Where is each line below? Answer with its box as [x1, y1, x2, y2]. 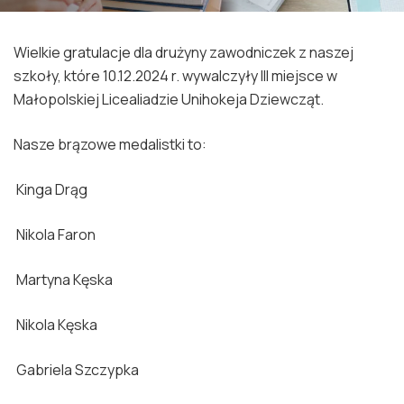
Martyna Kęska [14, 269, 113, 289]
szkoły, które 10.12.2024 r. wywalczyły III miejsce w [14, 65, 337, 86]
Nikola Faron [14, 224, 96, 244]
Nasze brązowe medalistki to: [14, 133, 207, 154]
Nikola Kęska [14, 314, 97, 335]
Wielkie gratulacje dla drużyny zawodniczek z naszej [14, 41, 353, 62]
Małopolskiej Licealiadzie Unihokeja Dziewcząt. [14, 88, 324, 109]
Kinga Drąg [14, 179, 87, 199]
